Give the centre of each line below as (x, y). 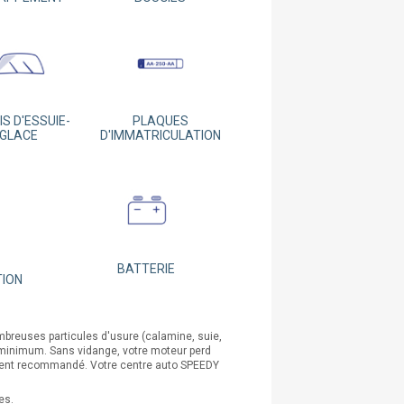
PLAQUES (160, 120)
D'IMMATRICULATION (160, 135)
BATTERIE (146, 269)
